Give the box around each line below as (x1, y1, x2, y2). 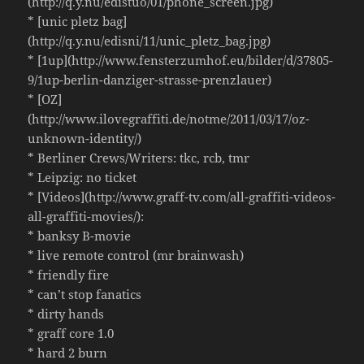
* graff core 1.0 (28, 325, 115, 342)
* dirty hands (28, 305, 105, 323)
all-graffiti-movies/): (28, 208, 145, 225)
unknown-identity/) (28, 130, 142, 147)
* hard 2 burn (28, 344, 108, 362)
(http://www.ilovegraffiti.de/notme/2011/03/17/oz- (28, 110, 310, 128)
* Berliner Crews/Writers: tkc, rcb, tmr (28, 149, 250, 167)
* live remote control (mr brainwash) (28, 247, 245, 264)
